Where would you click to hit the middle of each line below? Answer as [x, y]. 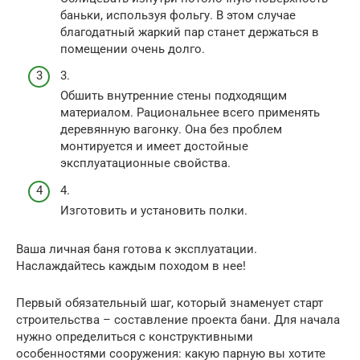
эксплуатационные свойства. [145, 164]
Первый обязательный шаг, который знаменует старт [170, 303]
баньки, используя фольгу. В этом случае [178, 15]
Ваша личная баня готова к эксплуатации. [137, 249]
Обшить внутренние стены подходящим [174, 96]
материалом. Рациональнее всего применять [190, 113]
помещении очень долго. [133, 49]
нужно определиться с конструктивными [135, 336]
